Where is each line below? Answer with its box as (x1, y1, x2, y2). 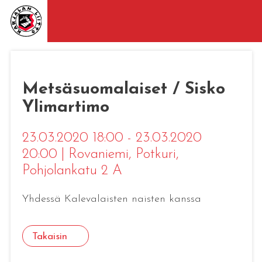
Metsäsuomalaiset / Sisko (22, 81, 225, 98)
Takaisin (32, 231, 67, 242)
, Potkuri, (128, 147, 179, 161)
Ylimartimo (22, 99, 109, 116)
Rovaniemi (68, 147, 129, 161)
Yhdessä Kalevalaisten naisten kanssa (22, 193, 205, 205)
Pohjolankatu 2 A (22, 163, 122, 178)
